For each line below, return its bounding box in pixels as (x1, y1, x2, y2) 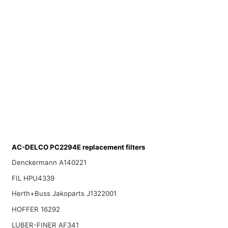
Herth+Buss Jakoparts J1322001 (11, 189, 117, 198)
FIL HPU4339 (11, 174, 54, 182)
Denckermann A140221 (11, 158, 87, 167)
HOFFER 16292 (11, 205, 60, 214)
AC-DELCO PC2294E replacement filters (11, 142, 145, 151)
